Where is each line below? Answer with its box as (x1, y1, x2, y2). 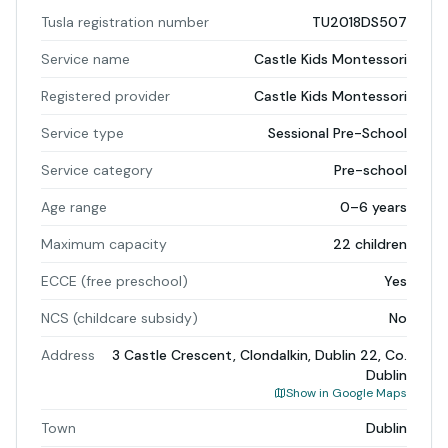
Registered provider (41, 87, 170, 105)
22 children (333, 235, 407, 253)
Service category (41, 161, 153, 179)
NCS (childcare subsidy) (41, 309, 198, 327)
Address (41, 346, 95, 364)
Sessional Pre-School (268, 124, 407, 142)
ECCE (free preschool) (41, 272, 188, 290)
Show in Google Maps (286, 385, 407, 401)
